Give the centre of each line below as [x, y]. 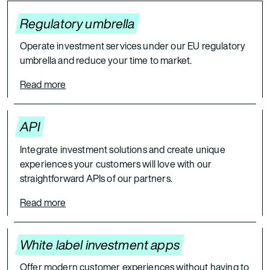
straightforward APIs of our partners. [96, 178]
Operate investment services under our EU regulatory [133, 46]
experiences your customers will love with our [116, 164]
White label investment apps [100, 244]
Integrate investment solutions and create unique [123, 149]
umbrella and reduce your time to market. [106, 61]
